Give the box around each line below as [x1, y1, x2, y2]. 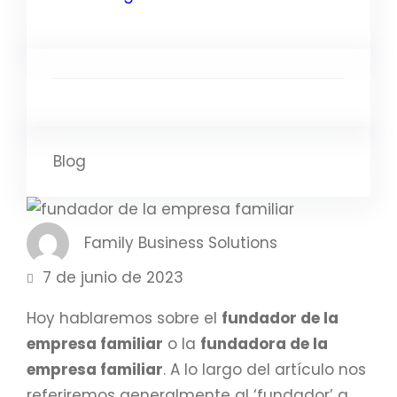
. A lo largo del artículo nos [163, 358, 366, 380]
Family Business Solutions [84, 232, 277, 254]
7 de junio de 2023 [43, 266, 183, 288]
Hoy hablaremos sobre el [27, 307, 222, 329]
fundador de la [222, 307, 339, 329]
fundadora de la [200, 332, 328, 354]
